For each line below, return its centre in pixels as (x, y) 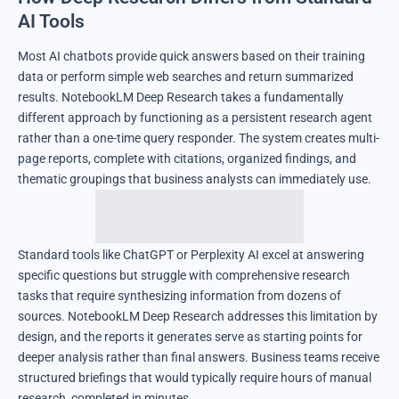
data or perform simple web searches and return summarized (186, 77)
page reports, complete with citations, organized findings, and (187, 159)
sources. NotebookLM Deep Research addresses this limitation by (198, 317)
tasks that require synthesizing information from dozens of (179, 296)
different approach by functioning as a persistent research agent (195, 118)
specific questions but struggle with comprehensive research (184, 276)
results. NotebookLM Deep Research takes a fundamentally (181, 98)
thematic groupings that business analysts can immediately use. (195, 179)
